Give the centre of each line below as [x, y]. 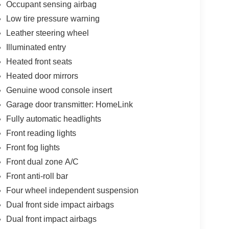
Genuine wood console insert [59, 90]
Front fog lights [33, 148]
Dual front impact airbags [51, 219]
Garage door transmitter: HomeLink [69, 105]
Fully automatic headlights [53, 119]
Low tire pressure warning [53, 19]
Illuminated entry [36, 48]
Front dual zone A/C [42, 162]
